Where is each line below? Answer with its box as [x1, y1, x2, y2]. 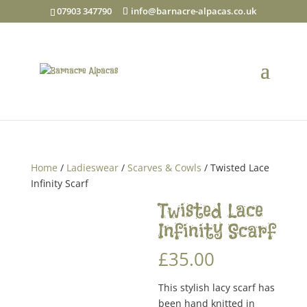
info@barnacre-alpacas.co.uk [131, 4, 257, 17]
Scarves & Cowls [127, 160, 201, 174]
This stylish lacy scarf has [158, 280, 275, 294]
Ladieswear [66, 160, 119, 174]
